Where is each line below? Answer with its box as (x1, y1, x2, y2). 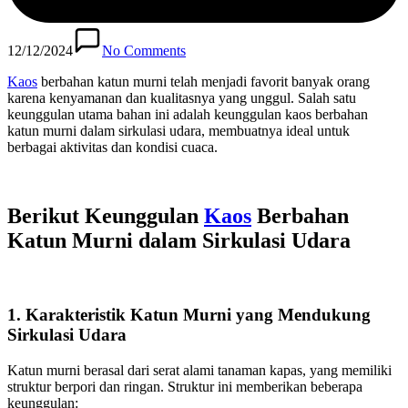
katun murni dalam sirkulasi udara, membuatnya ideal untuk (7, 122, 350, 138)
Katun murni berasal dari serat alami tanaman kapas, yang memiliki (7, 362, 392, 378)
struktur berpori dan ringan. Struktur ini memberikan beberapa (7, 378, 362, 394)
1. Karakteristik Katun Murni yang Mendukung (7, 305, 371, 325)
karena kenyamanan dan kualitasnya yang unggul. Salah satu (7, 89, 356, 106)
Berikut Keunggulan (7, 204, 204, 229)
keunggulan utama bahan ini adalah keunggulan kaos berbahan (7, 106, 368, 122)
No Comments (102, 42, 186, 58)
